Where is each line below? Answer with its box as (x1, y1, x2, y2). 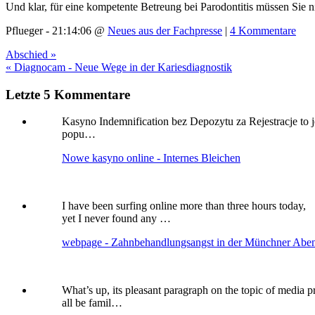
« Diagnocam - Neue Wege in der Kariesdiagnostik (6, 60, 232, 73)
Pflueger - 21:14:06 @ (6, 24, 108, 37)
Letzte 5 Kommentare (6, 86, 130, 102)
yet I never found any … (62, 212, 171, 225)
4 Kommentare (230, 24, 296, 37)
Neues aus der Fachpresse (108, 24, 222, 37)
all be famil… (62, 297, 122, 309)
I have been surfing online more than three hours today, (62, 200, 306, 212)
